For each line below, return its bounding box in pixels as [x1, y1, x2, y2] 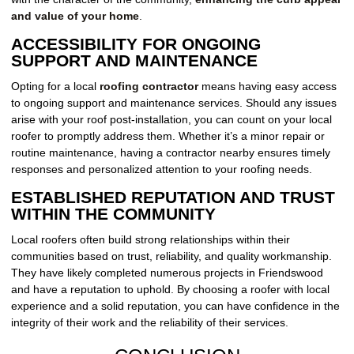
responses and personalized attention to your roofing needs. [11, 163, 312, 176]
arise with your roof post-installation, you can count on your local [11, 113, 332, 126]
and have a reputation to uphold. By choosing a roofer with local [11, 283, 330, 296]
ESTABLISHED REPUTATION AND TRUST [11, 188, 335, 207]
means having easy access [198, 80, 337, 93]
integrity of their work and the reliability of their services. [11, 316, 288, 330]
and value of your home [11, 9, 139, 23]
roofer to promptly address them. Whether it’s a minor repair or [11, 130, 325, 143]
